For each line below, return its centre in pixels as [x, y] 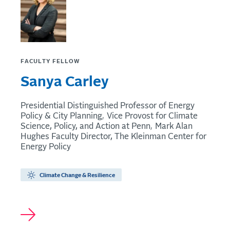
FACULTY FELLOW [50, 62]
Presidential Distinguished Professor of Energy [108, 106]
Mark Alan [174, 127]
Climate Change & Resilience [77, 175]
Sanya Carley [65, 82]
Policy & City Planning [61, 116]
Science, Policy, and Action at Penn [85, 127]
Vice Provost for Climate [152, 116]
